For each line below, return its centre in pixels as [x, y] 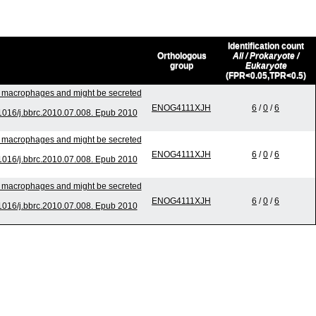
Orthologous [182, 56]
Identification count [266, 46]
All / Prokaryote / [266, 56]
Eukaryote [266, 66]
